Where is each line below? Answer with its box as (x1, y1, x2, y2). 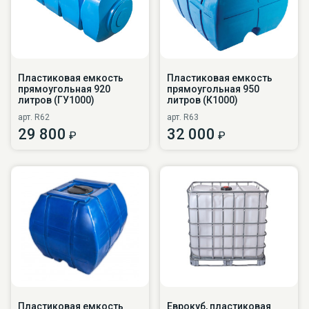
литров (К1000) (167, 94, 238, 106)
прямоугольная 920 (18, 83, 110, 94)
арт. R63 (167, 112, 199, 122)
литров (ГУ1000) (18, 94, 94, 106)
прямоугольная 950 (167, 83, 259, 94)
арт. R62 (18, 112, 50, 122)
